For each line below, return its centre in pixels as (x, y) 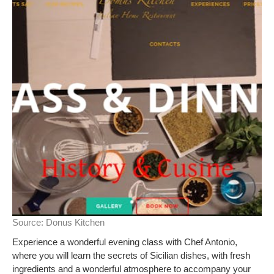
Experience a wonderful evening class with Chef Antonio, (125, 242)
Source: (29, 222)
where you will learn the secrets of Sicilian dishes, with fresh (131, 255)
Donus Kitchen (75, 222)
